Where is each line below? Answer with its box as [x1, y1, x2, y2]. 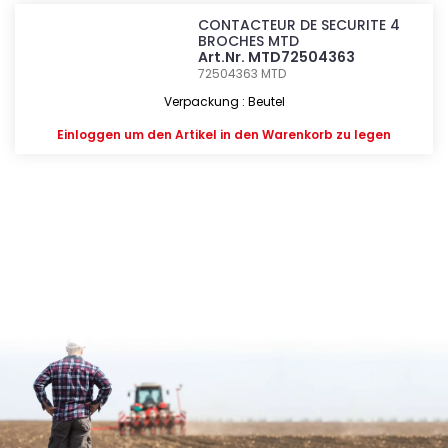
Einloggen [57, 126, 121, 143]
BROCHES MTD [198, 31, 300, 51]
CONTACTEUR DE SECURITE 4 [198, 15, 401, 35]
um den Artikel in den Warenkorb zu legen [121, 126, 391, 143]
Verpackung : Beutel [163, 93, 285, 110]
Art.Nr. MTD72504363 [198, 47, 356, 67]
